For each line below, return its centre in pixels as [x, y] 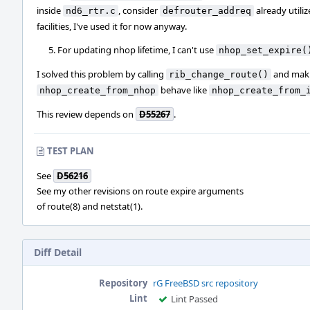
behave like [184, 90]
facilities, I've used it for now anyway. [112, 26]
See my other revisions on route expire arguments [140, 191]
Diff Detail [58, 252]
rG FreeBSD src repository [206, 283]
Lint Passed [194, 299]
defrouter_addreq [207, 11]
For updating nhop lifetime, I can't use [137, 50]
